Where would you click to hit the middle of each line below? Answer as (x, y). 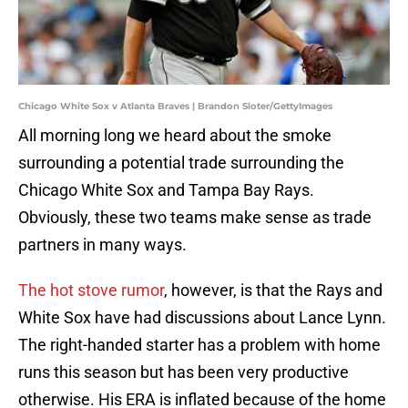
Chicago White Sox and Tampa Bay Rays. (166, 190)
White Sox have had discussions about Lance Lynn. (202, 318)
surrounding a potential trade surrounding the (181, 163)
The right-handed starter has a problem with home (199, 345)
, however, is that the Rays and (273, 291)
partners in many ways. (102, 245)
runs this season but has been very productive (184, 372)
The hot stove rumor (91, 291)
